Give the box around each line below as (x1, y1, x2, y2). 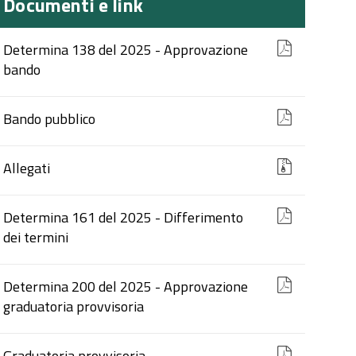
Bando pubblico (3, 108, 96, 130)
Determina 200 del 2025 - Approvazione (3, 276, 249, 297)
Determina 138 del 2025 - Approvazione (3, 39, 249, 60)
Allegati (3, 157, 51, 179)
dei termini (3, 226, 69, 248)
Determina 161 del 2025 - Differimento (3, 207, 244, 228)
